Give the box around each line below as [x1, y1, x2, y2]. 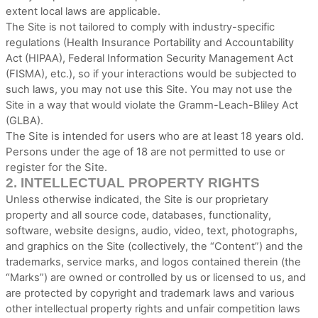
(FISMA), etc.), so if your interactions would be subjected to [6, 67, 297, 80]
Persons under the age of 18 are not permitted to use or [6, 145, 285, 158]
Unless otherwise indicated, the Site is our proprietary [6, 193, 268, 206]
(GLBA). [6, 114, 43, 127]
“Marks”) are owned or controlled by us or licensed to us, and [6, 271, 306, 284]
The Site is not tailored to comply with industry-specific [6, 21, 275, 33]
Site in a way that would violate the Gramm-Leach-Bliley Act [6, 99, 298, 111]
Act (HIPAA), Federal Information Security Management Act [6, 52, 293, 65]
